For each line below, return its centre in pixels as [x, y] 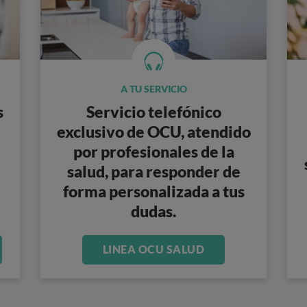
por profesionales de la [153, 151]
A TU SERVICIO [153, 89]
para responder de [175, 171]
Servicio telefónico [153, 112]
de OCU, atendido [187, 132]
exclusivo [90, 132]
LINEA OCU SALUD [153, 249]
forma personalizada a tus [153, 191]
